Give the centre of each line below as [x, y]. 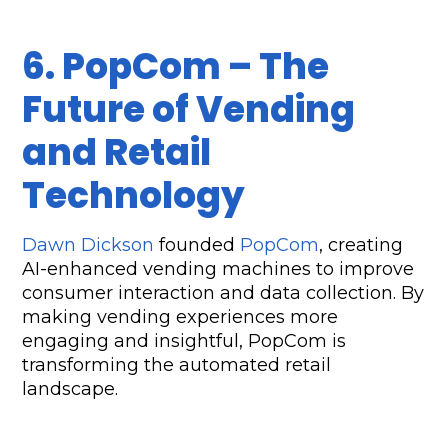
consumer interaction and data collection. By [223, 293]
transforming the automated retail [177, 365]
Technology [134, 196]
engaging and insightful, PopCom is [184, 341]
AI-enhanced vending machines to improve [218, 269]
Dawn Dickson [88, 245]
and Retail [117, 153]
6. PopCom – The [176, 67]
